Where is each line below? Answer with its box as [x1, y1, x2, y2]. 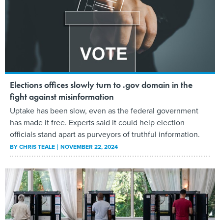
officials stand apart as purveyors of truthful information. [10, 129, 200, 140]
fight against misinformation [10, 91, 114, 103]
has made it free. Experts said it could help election [10, 117, 185, 129]
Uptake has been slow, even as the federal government [10, 105, 198, 117]
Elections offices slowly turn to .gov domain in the [10, 79, 192, 91]
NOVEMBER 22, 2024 [60, 142, 118, 152]
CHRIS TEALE [19, 142, 55, 152]
